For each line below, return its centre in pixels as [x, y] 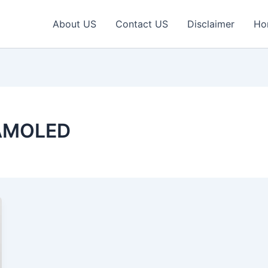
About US [74, 24]
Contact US [142, 24]
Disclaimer [211, 24]
